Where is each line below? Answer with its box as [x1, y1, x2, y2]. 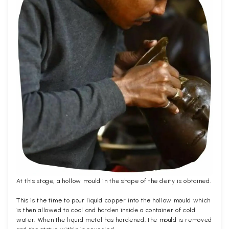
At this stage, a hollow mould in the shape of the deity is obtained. [16, 177, 212, 185]
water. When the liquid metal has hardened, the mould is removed [16, 216, 212, 224]
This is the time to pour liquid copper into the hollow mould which [16, 197, 211, 204]
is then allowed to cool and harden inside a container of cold [16, 207, 196, 214]
